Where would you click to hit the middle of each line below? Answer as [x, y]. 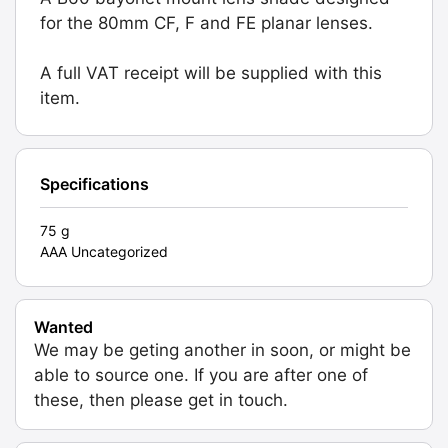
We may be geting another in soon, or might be [222, 350]
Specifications [94, 184]
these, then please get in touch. [161, 400]
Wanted [63, 327]
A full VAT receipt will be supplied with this [211, 73]
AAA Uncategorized [104, 252]
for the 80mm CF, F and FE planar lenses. [206, 22]
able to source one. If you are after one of [201, 375]
